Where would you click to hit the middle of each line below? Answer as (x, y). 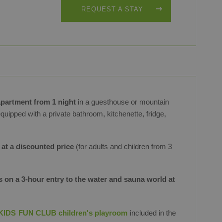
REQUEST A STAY (112, 9)
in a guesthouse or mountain (122, 102)
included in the (152, 213)
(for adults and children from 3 (123, 146)
